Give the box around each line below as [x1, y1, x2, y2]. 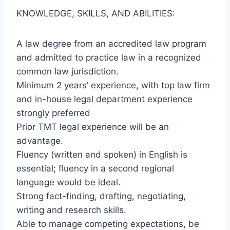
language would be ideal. [16, 177, 121, 188]
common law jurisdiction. [16, 66, 119, 77]
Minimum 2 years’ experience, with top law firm [16, 80, 210, 91]
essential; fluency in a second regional [16, 163, 174, 174]
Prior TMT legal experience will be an [16, 122, 169, 132]
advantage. [16, 136, 63, 146]
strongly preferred [16, 108, 90, 119]
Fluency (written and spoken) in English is [16, 149, 187, 160]
